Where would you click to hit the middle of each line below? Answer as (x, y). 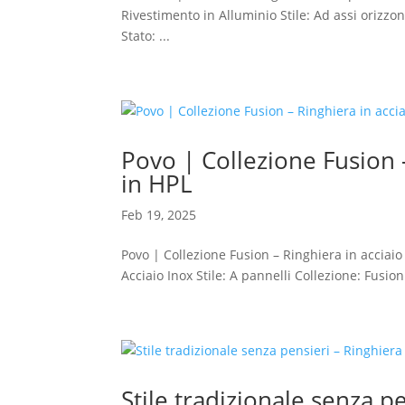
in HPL (157, 184)
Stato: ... (146, 36)
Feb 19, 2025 (159, 215)
